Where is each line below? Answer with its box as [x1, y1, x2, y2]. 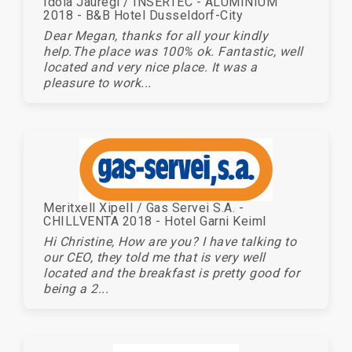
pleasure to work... [43, 75, 152, 90]
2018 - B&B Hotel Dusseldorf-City [43, 7, 243, 23]
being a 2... [43, 280, 108, 296]
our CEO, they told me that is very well [43, 249, 266, 265]
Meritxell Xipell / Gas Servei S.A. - [43, 200, 244, 215]
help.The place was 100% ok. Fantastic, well [43, 43, 303, 59]
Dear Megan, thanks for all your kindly [43, 27, 268, 43]
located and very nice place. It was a [43, 59, 258, 75]
